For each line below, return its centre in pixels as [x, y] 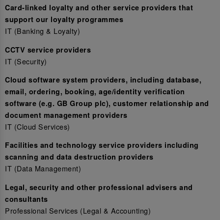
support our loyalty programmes [64, 19]
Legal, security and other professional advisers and [99, 187]
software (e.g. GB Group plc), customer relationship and [107, 103]
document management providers [66, 115]
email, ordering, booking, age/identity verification [95, 91]
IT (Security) [26, 61]
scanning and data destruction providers [79, 157]
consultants [27, 199]
